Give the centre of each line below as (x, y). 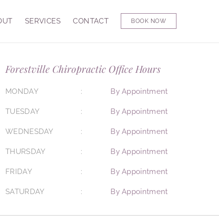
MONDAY (22, 91)
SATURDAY (25, 192)
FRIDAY (19, 172)
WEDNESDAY (30, 131)
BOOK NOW (149, 21)
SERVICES (43, 21)
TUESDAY (23, 111)
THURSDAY (26, 152)
